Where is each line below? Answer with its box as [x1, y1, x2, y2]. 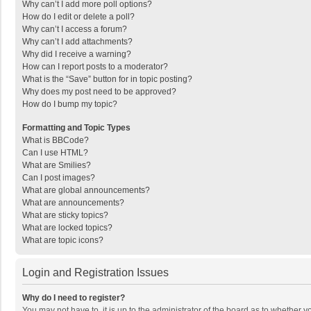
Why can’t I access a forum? [22, 24, 127, 34]
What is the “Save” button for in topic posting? [22, 74, 192, 84]
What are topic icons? [22, 235, 103, 245]
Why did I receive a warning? [22, 49, 131, 59]
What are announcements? [22, 198, 124, 208]
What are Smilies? [22, 160, 91, 170]
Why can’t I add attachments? [22, 37, 133, 47]
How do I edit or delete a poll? [22, 12, 135, 22]
